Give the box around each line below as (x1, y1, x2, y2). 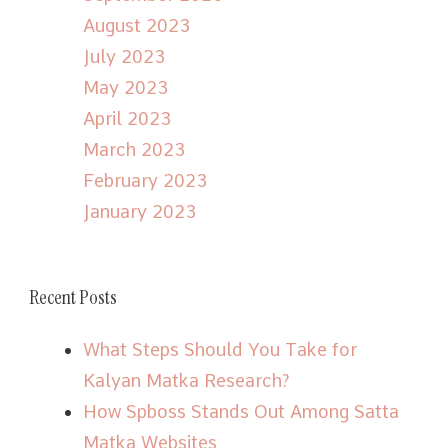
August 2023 (83, 14, 190, 36)
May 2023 (83, 76, 168, 98)
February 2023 (83, 169, 207, 191)
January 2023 (83, 200, 196, 222)
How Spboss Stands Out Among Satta (83, 400, 399, 422)
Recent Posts (29, 283, 117, 310)
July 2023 (83, 45, 165, 67)
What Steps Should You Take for (83, 338, 357, 360)
